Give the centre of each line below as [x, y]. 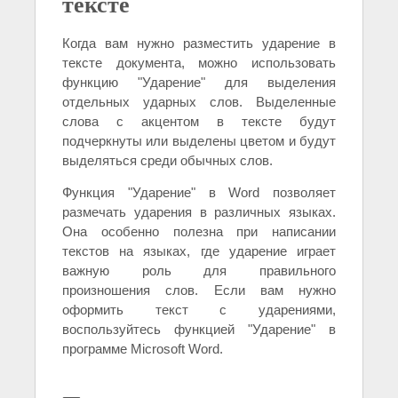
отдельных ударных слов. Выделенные [199, 102]
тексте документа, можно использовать [199, 63]
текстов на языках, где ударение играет [199, 251]
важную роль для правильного [199, 271]
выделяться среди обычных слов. [167, 161]
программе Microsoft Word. [143, 349]
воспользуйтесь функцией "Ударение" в [199, 330]
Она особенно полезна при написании [199, 232]
